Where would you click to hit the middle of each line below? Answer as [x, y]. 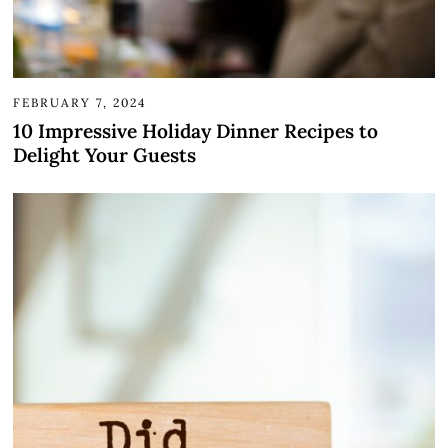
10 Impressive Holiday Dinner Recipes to [196, 130]
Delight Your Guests [105, 154]
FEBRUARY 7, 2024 [80, 102]
